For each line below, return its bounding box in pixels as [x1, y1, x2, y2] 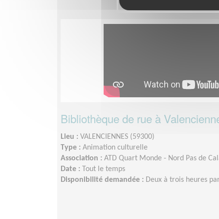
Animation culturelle [83, 144, 148, 152]
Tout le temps [82, 165, 125, 174]
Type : [61, 144, 83, 152]
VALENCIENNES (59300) [80, 133, 154, 141]
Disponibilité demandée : [61, 176, 146, 184]
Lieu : [61, 133, 80, 141]
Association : [61, 154, 104, 163]
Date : [61, 165, 82, 174]
